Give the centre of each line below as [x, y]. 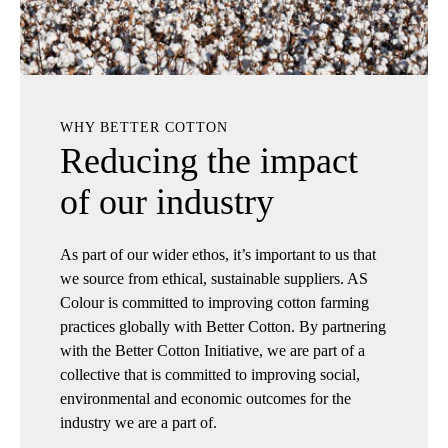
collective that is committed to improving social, [210, 374]
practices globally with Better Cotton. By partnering [223, 326]
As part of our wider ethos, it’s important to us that [218, 254]
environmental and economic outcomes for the [205, 398]
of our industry [167, 201]
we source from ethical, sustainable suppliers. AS [214, 278]
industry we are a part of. [138, 422]
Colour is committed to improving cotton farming [214, 302]
